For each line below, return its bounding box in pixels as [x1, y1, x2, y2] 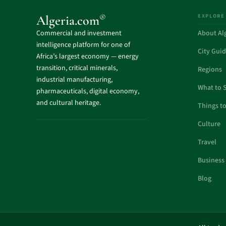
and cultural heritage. [36, 98, 101, 108]
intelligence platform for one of [36, 40, 132, 50]
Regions [198, 65, 222, 75]
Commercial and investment [36, 28, 122, 38]
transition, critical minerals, [36, 63, 118, 73]
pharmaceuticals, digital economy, [36, 86, 139, 96]
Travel [198, 137, 216, 147]
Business [198, 155, 224, 165]
